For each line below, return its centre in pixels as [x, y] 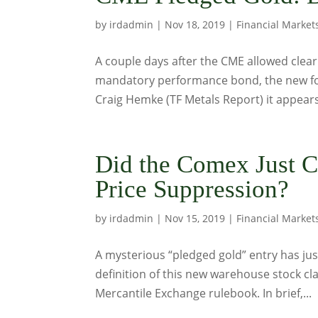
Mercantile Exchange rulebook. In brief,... [204, 293]
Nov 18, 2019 [195, 24]
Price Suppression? [192, 189]
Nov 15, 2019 [195, 218]
